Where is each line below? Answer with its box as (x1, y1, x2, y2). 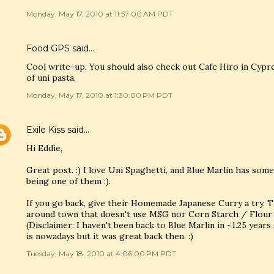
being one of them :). (26, 176, 111, 187)
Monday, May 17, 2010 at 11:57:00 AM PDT (26, 9, 173, 18)
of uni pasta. (26, 72, 76, 83)
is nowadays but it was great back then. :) (26, 231, 193, 242)
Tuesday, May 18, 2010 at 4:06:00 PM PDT (26, 249, 176, 258)
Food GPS (26, 43, 70, 54)
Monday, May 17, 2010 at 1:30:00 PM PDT (26, 91, 172, 100)
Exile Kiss (26, 124, 65, 135)
